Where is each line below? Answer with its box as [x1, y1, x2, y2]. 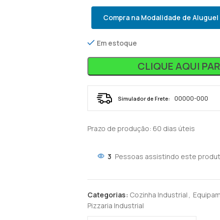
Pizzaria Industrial [87, 201, 144, 210]
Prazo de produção [87, 124, 149, 133]
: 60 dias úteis [149, 124, 195, 133]
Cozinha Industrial [129, 190, 188, 199]
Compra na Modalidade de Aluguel [103, 13, 219, 22]
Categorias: [87, 190, 128, 199]
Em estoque [96, 38, 137, 48]
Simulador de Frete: [117, 94, 170, 102]
